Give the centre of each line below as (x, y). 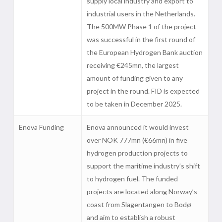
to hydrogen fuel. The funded (132, 179)
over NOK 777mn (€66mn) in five (137, 140)
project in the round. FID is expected (143, 91)
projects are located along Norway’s (142, 192)
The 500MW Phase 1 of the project (141, 27)
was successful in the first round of (141, 39)
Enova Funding (41, 127)
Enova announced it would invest (138, 127)
